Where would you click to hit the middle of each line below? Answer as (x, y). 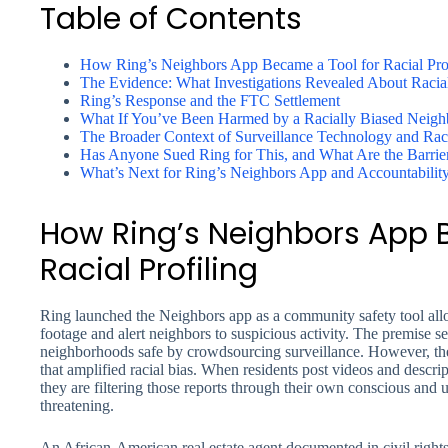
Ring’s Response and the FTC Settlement (210, 100)
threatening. (77, 405)
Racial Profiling (149, 270)
